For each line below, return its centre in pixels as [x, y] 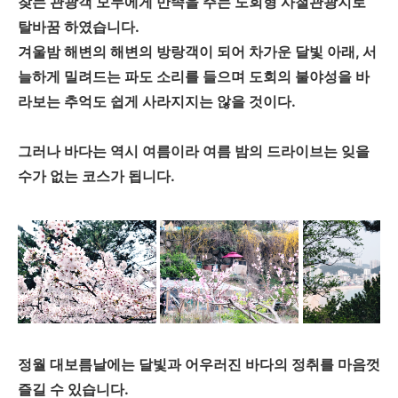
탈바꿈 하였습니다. [79, 26]
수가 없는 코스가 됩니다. [96, 175]
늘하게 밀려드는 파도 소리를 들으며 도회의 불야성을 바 [194, 76]
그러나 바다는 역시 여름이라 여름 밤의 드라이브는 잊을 [194, 151]
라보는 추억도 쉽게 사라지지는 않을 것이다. [157, 101]
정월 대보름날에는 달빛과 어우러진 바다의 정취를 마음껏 [199, 365]
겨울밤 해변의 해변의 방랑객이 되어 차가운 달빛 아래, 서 [197, 51]
